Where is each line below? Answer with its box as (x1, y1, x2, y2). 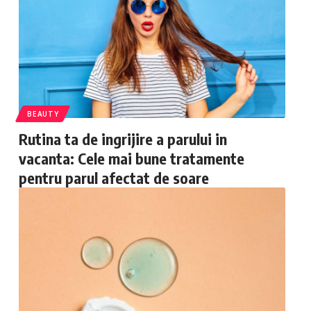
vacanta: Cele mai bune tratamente (19, 149, 245, 168)
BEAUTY (27, 110, 59, 118)
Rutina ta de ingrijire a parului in (19, 129, 228, 149)
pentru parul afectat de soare (19, 168, 210, 187)
